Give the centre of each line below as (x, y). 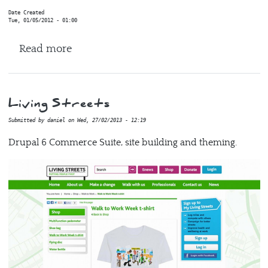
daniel (56, 121)
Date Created (26, 13)
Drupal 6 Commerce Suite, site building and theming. (122, 143)
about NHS (98, 48)
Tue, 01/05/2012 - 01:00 (42, 21)
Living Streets (60, 103)
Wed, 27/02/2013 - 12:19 (111, 121)
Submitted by (28, 121)
